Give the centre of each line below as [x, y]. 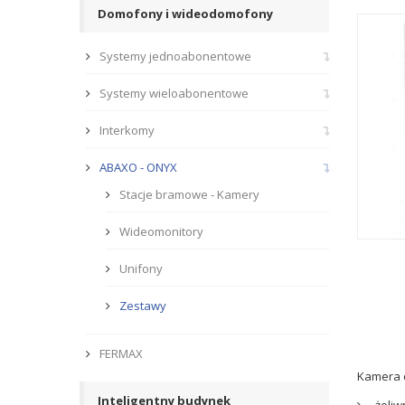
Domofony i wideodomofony [185, 14]
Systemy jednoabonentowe [175, 56]
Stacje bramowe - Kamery [189, 194]
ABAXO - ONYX [138, 167]
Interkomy [127, 130]
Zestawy [143, 306]
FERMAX [121, 353]
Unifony [141, 268]
